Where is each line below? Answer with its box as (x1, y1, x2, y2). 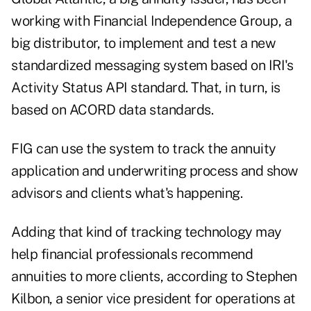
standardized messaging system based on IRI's (11, 57, 293, 74)
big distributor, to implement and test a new (11, 35, 276, 52)
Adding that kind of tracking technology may (11, 224, 282, 241)
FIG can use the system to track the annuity (11, 140, 276, 158)
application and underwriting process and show (11, 162, 299, 180)
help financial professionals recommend (11, 246, 253, 263)
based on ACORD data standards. (11, 101, 213, 119)
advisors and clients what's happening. (11, 185, 242, 202)
